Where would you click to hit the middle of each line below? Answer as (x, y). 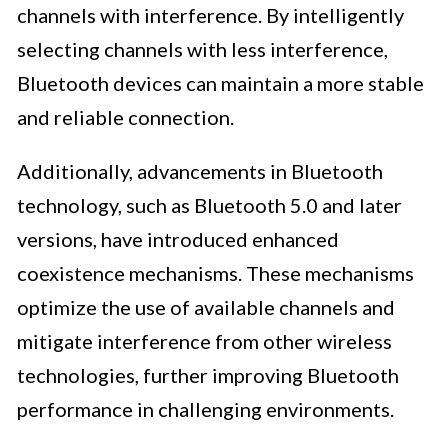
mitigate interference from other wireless (204, 341)
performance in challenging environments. (205, 409)
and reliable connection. (125, 117)
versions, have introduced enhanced (178, 239)
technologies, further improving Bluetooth (208, 375)
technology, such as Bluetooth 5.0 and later (209, 205)
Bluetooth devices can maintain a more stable (220, 83)
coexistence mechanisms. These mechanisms (215, 273)
